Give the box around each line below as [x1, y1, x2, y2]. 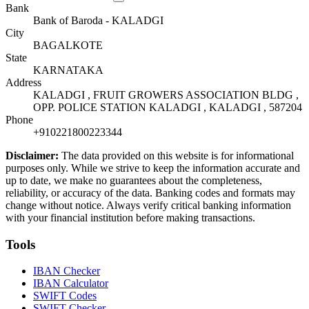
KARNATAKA [33, 63, 103, 76]
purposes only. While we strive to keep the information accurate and [6, 161, 300, 174]
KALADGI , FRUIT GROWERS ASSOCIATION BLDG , [33, 88, 299, 101]
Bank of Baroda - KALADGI [33, 14, 163, 26]
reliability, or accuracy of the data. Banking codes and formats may [6, 186, 295, 199]
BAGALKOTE [33, 39, 103, 51]
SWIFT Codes [33, 290, 97, 302]
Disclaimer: [6, 149, 59, 161]
